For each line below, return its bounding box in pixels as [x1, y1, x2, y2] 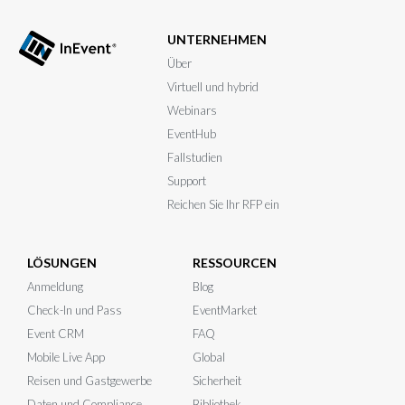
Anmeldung [27, 279, 83, 295]
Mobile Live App [27, 350, 105, 365]
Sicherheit [193, 373, 241, 389]
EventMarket [193, 303, 257, 318]
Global [193, 350, 225, 365]
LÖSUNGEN [27, 255, 97, 271]
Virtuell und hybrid [167, 80, 259, 95]
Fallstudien [167, 150, 222, 165]
